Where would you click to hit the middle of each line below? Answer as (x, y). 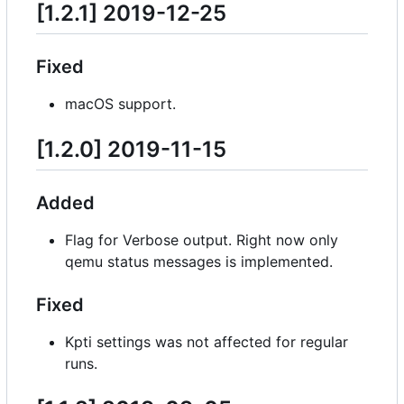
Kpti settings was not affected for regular (207, 342)
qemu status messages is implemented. (199, 262)
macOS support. (120, 104)
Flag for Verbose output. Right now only (202, 240)
